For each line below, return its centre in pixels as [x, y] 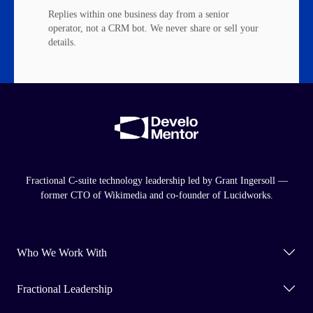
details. [62, 43]
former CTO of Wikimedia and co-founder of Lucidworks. [156, 196]
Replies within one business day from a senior [138, 15]
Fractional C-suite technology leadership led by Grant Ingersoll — [156, 181]
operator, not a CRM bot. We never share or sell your [153, 29]
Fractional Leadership [65, 289]
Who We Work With [62, 252]
